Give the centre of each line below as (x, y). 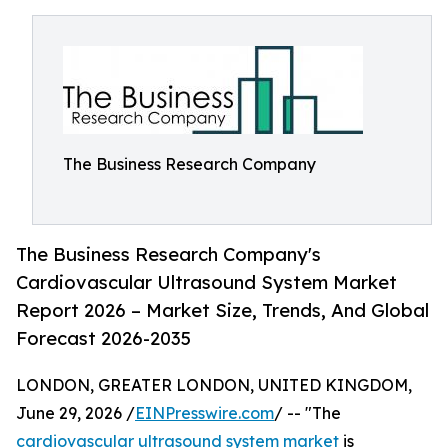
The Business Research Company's (168, 254)
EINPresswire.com (204, 413)
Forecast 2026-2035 (103, 338)
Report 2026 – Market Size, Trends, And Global (222, 310)
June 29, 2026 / (75, 413)
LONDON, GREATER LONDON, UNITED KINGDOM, (214, 385)
